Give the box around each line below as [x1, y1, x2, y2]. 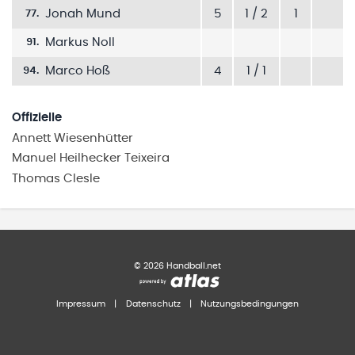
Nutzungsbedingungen [200, 300, 299, 309]
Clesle [63, 173, 100, 185]
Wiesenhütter [54, 132, 133, 144]
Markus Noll [44, 36, 115, 48]
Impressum [56, 300, 105, 309]
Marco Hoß [44, 64, 110, 77]
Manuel [12, 152, 56, 165]
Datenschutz [125, 300, 181, 309]
